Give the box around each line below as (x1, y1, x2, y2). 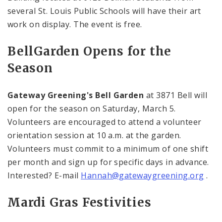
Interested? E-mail (7, 170, 81, 181)
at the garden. (123, 130, 181, 141)
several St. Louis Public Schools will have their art (7, 5, 201, 16)
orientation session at (7, 130, 97, 141)
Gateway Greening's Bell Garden (7, 90, 144, 101)
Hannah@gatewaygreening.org (81, 170, 204, 181)
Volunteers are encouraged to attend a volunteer (7, 116, 202, 127)
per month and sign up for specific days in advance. (7, 157, 209, 167)
